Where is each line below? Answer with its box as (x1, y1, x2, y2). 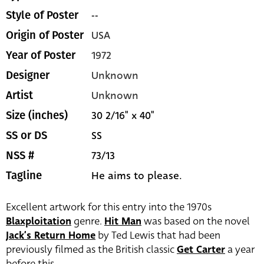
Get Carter (177, 242, 225, 258)
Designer (6, 69, 49, 82)
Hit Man (104, 214, 141, 229)
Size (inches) (6, 109, 68, 123)
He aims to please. (91, 168, 183, 184)
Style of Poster (6, 9, 78, 22)
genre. (71, 214, 104, 229)
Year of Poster (6, 49, 75, 62)
